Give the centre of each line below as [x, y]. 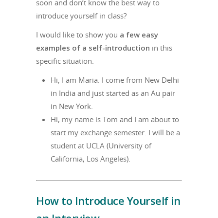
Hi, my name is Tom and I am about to [115, 119]
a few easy [139, 34]
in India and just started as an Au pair [113, 93]
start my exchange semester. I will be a [115, 132]
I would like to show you [78, 34]
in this [161, 47]
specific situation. [65, 61]
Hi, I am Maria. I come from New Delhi [115, 80]
